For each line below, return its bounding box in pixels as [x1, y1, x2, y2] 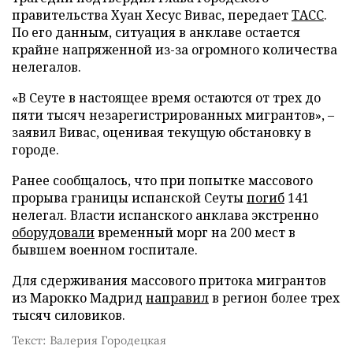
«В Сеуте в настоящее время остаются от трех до [12, 88, 321, 106]
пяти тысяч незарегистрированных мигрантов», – [12, 106, 334, 124]
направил [146, 288, 209, 307]
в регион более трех [209, 288, 340, 307]
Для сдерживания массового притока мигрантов [12, 271, 326, 289]
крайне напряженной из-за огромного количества [12, 40, 337, 58]
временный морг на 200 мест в [95, 223, 295, 241]
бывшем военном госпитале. [12, 240, 198, 258]
